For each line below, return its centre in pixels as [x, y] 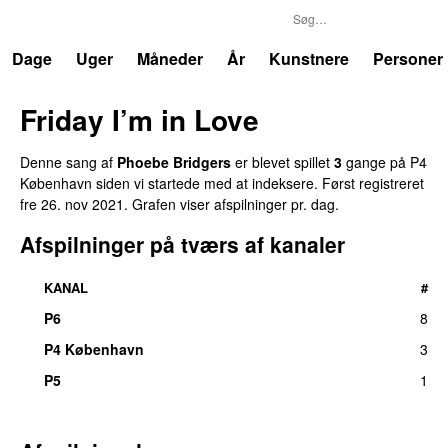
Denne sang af [68, 161]
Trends [58, 19]
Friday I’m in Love [139, 119]
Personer [408, 58]
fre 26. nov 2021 [72, 203]
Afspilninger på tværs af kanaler [182, 243]
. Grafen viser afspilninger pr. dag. [231, 203]
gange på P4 [384, 161]
